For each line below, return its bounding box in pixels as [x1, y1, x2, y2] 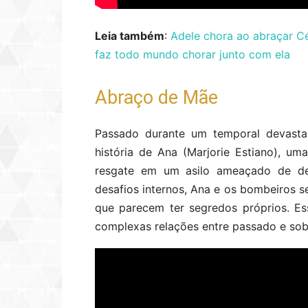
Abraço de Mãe [95, 87, 218, 109]
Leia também [95, 29, 164, 43]
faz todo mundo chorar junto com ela [95, 47, 290, 61]
